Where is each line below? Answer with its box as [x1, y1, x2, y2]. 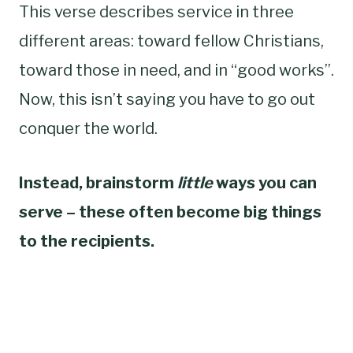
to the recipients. [19, 231, 154, 251]
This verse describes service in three [19, 2, 294, 21]
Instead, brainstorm [19, 173, 177, 192]
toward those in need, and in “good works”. [19, 60, 334, 80]
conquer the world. [19, 118, 158, 138]
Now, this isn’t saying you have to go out [19, 89, 315, 109]
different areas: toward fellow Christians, [19, 31, 324, 50]
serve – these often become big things [19, 202, 321, 221]
